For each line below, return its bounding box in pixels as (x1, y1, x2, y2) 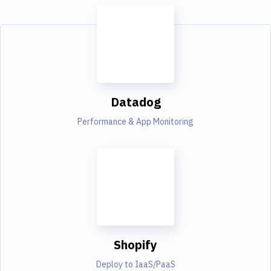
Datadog (110, 93, 161, 110)
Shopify (114, 236, 157, 253)
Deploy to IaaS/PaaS (96, 258, 175, 270)
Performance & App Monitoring (77, 116, 194, 127)
